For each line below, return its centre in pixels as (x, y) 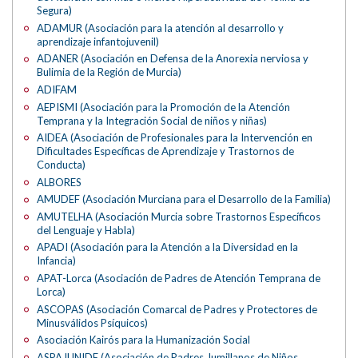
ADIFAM (57, 89)
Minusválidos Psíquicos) (93, 322)
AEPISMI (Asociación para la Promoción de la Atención (164, 107)
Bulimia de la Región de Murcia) (109, 72)
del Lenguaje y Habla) (86, 230)
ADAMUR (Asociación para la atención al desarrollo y (161, 28)
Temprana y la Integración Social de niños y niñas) (152, 120)
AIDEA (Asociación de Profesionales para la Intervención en (175, 138)
